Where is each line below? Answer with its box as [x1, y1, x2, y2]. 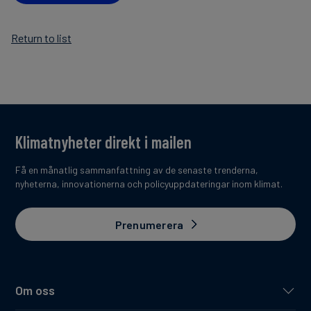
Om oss [15, 283, 55, 299]
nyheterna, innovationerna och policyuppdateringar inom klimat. [15, 178, 283, 190]
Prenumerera [115, 217, 184, 231]
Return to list [11, 31, 72, 45]
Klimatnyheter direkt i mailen [15, 132, 192, 153]
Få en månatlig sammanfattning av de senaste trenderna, [15, 164, 258, 176]
